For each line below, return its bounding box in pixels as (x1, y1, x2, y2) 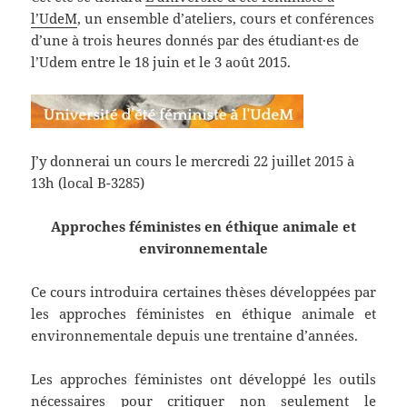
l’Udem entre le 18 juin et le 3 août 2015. (31, 53, 292, 72)
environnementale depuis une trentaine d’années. (31, 326, 359, 345)
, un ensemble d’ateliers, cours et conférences (77, 9, 375, 28)
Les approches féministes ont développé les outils (31, 370, 376, 389)
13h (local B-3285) (31, 174, 145, 193)
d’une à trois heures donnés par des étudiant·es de (31, 31, 360, 50)
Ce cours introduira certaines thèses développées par (31, 283, 376, 302)
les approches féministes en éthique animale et (31, 304, 376, 323)
